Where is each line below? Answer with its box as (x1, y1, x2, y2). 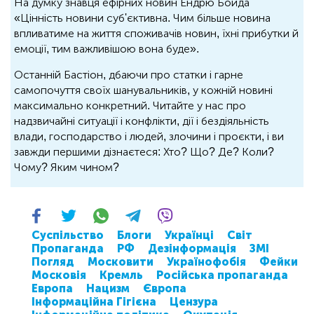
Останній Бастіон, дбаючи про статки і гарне (14, 68, 243, 82)
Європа (143, 282, 186, 296)
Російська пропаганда (156, 268, 288, 282)
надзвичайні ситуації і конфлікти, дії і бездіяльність (14, 114, 269, 128)
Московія (32, 268, 86, 282)
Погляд (32, 255, 74, 269)
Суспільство (32, 228, 104, 243)
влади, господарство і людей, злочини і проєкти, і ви (14, 130, 284, 144)
